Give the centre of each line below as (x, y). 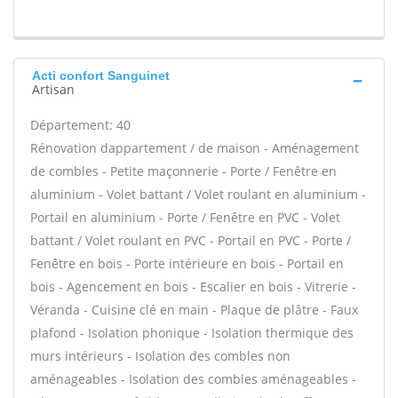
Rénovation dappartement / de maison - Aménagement (195, 148)
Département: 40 (80, 125)
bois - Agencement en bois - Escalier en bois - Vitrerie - (193, 287)
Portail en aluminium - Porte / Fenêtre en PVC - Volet (185, 217)
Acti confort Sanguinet (101, 76)
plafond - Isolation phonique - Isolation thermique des (192, 333)
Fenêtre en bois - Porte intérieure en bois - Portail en (187, 263)
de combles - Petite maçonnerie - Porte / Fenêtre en (183, 171)
